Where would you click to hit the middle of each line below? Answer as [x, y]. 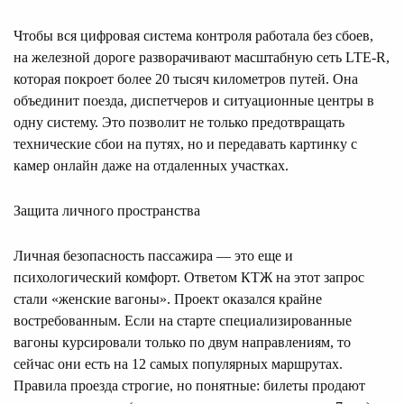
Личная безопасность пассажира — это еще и [153, 256]
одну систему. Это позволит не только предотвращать [179, 123]
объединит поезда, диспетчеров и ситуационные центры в [194, 101]
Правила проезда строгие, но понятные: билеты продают [189, 386]
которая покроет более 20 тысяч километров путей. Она [186, 79]
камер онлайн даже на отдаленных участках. [151, 166]
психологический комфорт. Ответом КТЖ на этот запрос [189, 278]
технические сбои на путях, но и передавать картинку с [185, 144]
